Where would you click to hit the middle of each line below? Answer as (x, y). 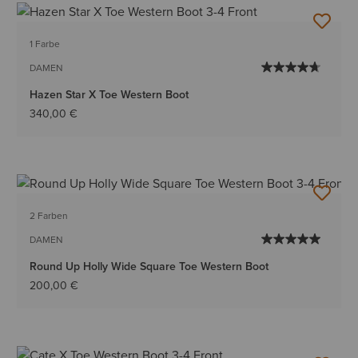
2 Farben (49, 216)
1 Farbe (45, 44)
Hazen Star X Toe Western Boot (109, 95)
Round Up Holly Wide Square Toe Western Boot (149, 267)
